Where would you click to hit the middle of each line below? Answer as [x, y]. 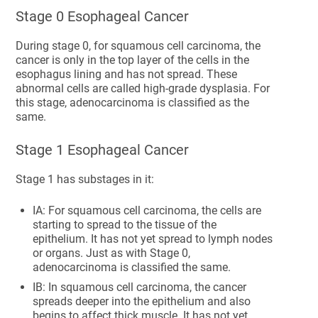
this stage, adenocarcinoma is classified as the [133, 103]
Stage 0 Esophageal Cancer [103, 16]
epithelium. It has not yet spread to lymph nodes [153, 239]
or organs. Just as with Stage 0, [112, 253]
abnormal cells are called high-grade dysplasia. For [143, 88]
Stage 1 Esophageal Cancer [103, 150]
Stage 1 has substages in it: [85, 179]
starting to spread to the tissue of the [125, 225]
